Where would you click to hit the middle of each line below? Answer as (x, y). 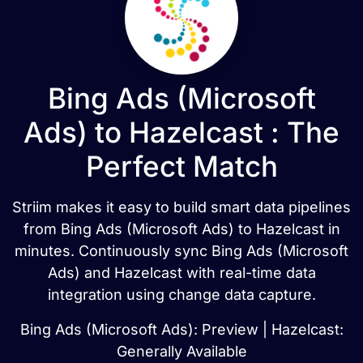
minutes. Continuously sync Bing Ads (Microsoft (181, 251)
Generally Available (181, 351)
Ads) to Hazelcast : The (181, 132)
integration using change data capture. (181, 295)
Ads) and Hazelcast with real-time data (181, 273)
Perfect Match (181, 166)
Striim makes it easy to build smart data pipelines (181, 207)
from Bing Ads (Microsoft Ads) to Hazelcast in (181, 229)
